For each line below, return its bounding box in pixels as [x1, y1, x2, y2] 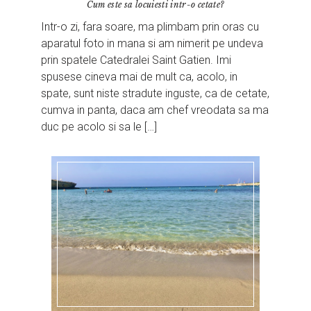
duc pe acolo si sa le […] [41, 119, 158, 133]
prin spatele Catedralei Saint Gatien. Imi [41, 53, 232, 67]
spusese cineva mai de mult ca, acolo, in [41, 69, 238, 83]
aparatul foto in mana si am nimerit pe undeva [41, 36, 264, 50]
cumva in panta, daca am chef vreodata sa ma [41, 103, 269, 117]
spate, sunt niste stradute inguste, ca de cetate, [41, 86, 270, 100]
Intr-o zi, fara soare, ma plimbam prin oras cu [41, 19, 260, 33]
